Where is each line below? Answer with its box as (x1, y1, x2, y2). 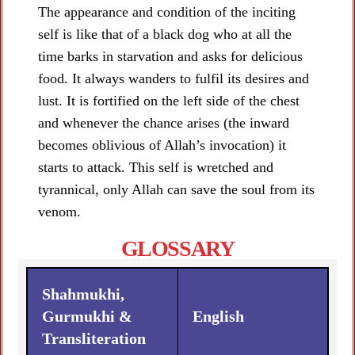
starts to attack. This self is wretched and (38, 159, 273, 176)
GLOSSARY (120, 236, 235, 261)
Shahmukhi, (42, 285, 124, 303)
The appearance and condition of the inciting (38, 4, 296, 21)
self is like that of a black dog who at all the (38, 26, 292, 43)
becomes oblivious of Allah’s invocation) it (38, 137, 286, 154)
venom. (38, 204, 81, 220)
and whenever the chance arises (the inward (38, 115, 289, 132)
